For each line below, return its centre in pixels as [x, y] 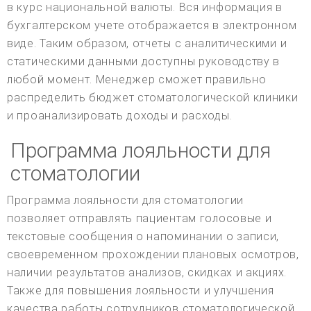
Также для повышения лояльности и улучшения [141, 290]
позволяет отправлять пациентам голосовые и [140, 218]
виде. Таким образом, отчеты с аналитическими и [147, 43]
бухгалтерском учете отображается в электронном [152, 25]
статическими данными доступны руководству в [144, 61]
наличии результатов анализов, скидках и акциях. [147, 272]
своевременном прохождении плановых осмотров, [153, 254]
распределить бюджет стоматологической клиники [153, 97]
